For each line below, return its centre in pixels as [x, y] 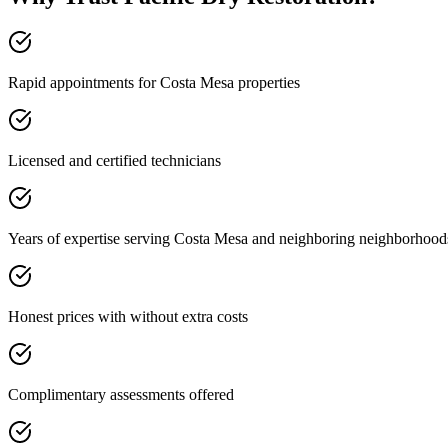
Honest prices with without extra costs [128, 317]
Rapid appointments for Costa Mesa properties [154, 83]
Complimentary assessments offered [121, 395]
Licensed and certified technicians [114, 161]
